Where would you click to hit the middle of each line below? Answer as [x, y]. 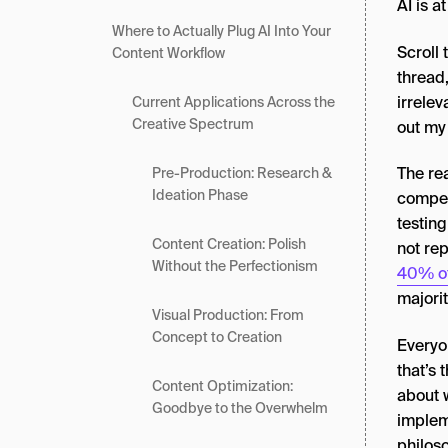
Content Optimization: [222, 386]
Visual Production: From [228, 315]
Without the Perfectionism [236, 266]
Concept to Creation [218, 337]
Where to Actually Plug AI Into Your [221, 31]
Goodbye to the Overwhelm [241, 408]
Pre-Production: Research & [242, 173]
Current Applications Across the [233, 102]
